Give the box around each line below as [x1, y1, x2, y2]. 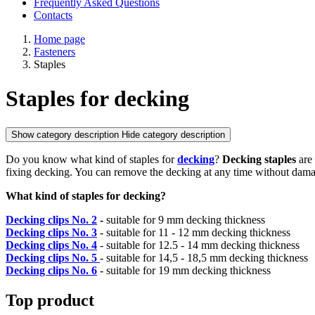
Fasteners [34, 46, 75, 58]
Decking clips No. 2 [6, 213, 97, 226]
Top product [6, 290, 94, 309]
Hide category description [122, 129, 225, 140]
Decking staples [222, 153, 296, 165]
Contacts [34, 9, 72, 21]
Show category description [11, 129, 119, 140]
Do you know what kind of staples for [6, 153, 177, 165]
